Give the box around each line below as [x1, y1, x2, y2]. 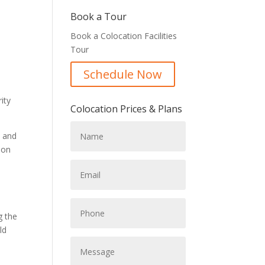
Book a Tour [70, 10, 127, 24]
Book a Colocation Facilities [70, 30, 177, 42]
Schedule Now [83, 66, 163, 83]
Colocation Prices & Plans [70, 102, 183, 116]
